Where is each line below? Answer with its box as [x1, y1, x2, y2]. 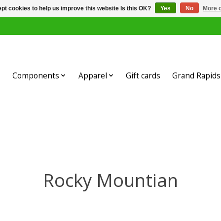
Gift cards [126, 70, 160, 81]
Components [12, 70, 60, 81]
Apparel [78, 70, 107, 81]
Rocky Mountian [43, 167, 178, 192]
